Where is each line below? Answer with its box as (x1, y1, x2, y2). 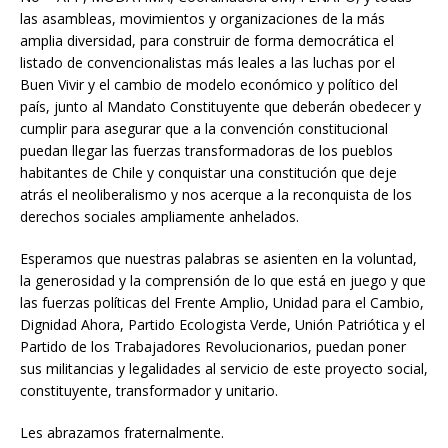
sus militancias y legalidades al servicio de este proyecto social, (20, 358, 428, 378)
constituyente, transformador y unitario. (20, 380, 278, 400)
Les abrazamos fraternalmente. (20, 422, 224, 442)
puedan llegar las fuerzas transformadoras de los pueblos (20, 140, 393, 160)
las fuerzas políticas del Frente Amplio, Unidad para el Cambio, (20, 292, 424, 312)
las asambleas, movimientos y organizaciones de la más (20, 8, 385, 28)
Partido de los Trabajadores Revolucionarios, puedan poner (20, 336, 406, 356)
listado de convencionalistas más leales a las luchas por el (20, 52, 395, 72)
